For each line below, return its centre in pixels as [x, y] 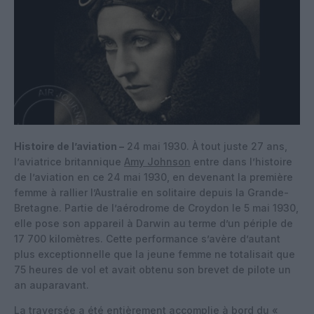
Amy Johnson [157, 161]
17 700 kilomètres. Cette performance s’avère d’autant [147, 238]
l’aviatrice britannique [69, 161]
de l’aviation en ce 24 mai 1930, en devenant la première [153, 177]
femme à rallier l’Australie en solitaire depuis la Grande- [151, 192]
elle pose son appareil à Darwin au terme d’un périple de [153, 223]
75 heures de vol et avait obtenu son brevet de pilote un [152, 269]
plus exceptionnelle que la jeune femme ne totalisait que [155, 254]
